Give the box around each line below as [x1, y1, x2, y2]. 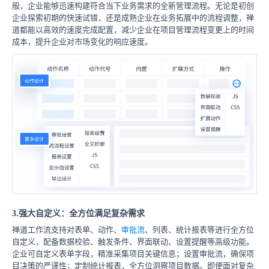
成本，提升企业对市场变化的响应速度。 [12, 37, 153, 46]
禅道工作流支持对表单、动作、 [12, 225, 121, 235]
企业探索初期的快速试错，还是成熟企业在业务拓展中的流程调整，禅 [12, 13, 254, 22]
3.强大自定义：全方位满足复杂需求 [12, 209, 145, 219]
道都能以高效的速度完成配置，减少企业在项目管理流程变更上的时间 [12, 25, 254, 34]
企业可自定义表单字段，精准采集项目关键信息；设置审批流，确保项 [12, 249, 254, 259]
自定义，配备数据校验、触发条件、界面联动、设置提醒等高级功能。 [12, 237, 254, 247]
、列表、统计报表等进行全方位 [145, 225, 254, 235]
